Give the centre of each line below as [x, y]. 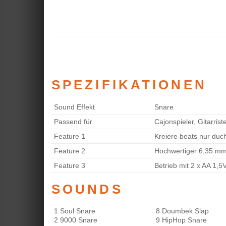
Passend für [73, 121]
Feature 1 [70, 136]
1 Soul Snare [75, 211]
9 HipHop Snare [181, 220]
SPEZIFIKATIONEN [129, 84]
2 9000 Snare [76, 220]
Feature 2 [70, 151]
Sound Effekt [74, 107]
